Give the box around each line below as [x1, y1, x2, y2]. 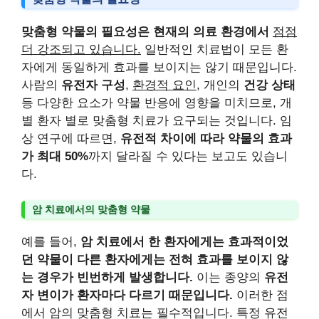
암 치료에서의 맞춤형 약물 [32, 204, 150, 215]
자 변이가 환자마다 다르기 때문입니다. [21, 288, 233, 302]
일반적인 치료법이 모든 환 [141, 42, 288, 56]
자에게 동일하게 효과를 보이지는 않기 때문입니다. [21, 60, 297, 74]
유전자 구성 [61, 78, 125, 92]
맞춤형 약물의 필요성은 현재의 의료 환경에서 [21, 24, 269, 38]
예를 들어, [21, 235, 80, 249]
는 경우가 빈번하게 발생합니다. [21, 271, 193, 284]
